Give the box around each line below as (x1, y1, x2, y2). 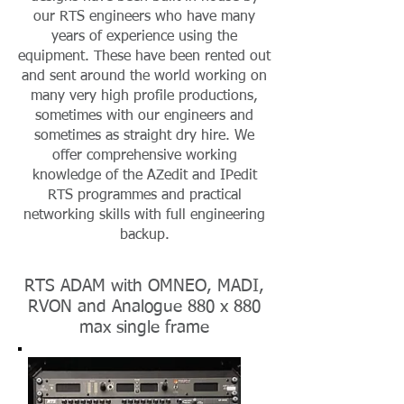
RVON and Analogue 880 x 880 (28, 298, 261, 316)
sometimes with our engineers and (35, 109, 253, 124)
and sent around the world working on (22, 69, 267, 84)
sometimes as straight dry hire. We (34, 129, 254, 143)
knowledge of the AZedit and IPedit (32, 169, 257, 183)
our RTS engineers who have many (33, 10, 255, 24)
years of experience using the (51, 30, 237, 44)
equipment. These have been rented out (18, 50, 271, 64)
